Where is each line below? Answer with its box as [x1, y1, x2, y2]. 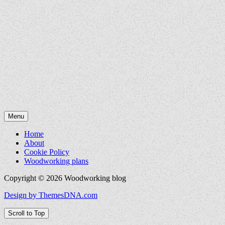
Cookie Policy [24, 148, 69, 157]
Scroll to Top [8, 209, 45, 217]
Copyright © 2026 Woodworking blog [4, 174, 126, 183]
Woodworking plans [24, 157, 88, 166]
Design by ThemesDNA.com [4, 191, 97, 200]
